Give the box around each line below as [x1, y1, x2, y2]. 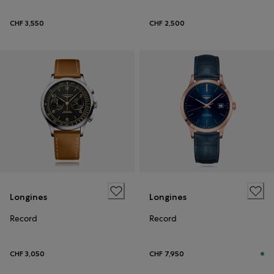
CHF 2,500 [149, 18, 185, 29]
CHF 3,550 [10, 18, 44, 29]
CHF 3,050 [10, 248, 45, 259]
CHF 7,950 [149, 248, 184, 259]
